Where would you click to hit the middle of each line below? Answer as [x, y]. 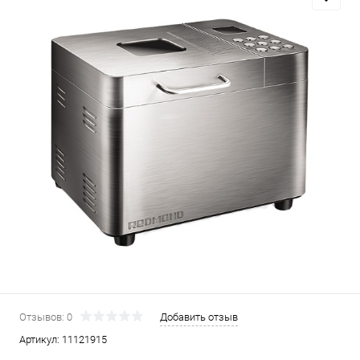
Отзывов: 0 [46, 317]
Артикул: [41, 339]
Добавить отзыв [199, 317]
